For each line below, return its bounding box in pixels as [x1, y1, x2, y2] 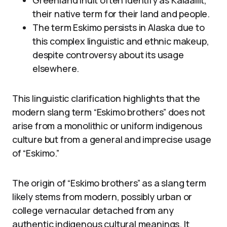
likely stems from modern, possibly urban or [12, 191, 193, 203]
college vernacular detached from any [12, 204, 174, 216]
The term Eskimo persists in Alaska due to [32, 21, 205, 33]
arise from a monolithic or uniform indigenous [12, 120, 202, 132]
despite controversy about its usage [32, 49, 184, 61]
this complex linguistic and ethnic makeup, [32, 35, 209, 47]
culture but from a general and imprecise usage [12, 133, 211, 145]
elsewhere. [32, 62, 80, 74]
